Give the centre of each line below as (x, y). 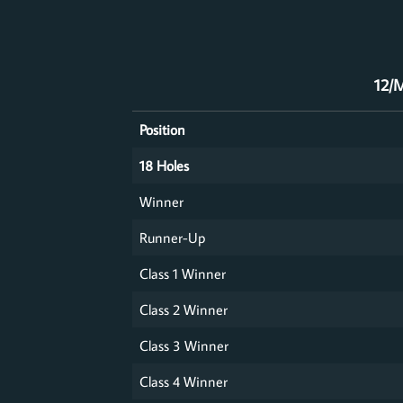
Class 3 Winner (184, 345)
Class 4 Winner (184, 381)
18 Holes (164, 165)
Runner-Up (173, 237)
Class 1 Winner (183, 273)
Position (162, 129)
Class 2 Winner (184, 309)
